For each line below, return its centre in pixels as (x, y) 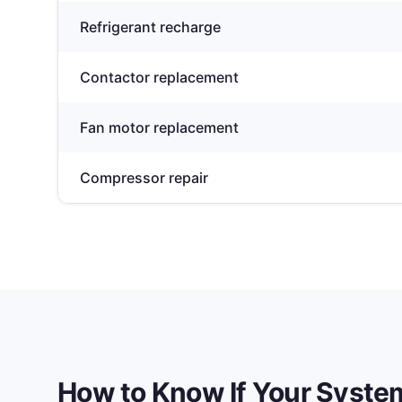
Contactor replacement (159, 77)
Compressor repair (144, 178)
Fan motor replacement (159, 127)
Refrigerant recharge (150, 27)
